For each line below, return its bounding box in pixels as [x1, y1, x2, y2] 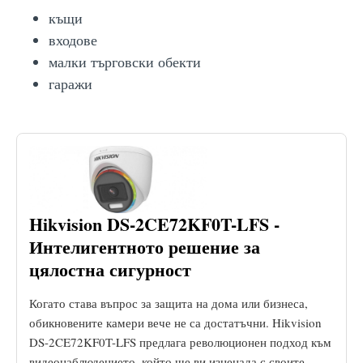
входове [49, 29, 97, 49]
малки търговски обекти [49, 51, 201, 71]
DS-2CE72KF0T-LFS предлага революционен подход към [29, 333, 331, 350]
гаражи [49, 73, 92, 93]
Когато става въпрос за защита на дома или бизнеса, [29, 294, 308, 311]
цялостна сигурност [29, 255, 191, 283]
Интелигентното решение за [29, 233, 260, 260]
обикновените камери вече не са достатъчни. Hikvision [29, 314, 322, 331]
